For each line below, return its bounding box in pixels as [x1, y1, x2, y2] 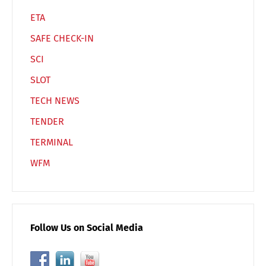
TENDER [30, 116, 64, 127]
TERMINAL [30, 137, 73, 148]
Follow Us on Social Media [30, 222, 143, 233]
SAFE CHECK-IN [30, 33, 94, 44]
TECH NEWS [30, 95, 80, 106]
